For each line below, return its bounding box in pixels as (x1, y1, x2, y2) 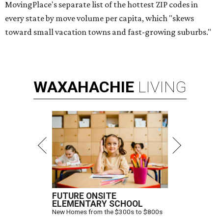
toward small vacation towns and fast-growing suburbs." (5, 27, 211, 37)
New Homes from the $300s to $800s (52, 208, 163, 216)
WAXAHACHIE (33, 78, 134, 97)
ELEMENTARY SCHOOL (52, 199, 143, 209)
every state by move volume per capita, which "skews (5, 13, 194, 24)
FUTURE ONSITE (52, 191, 116, 201)
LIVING (138, 78, 187, 97)
